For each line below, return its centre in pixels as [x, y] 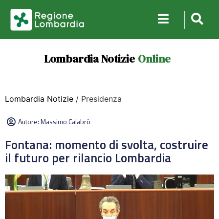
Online [154, 59]
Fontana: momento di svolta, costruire [107, 145]
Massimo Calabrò [66, 121]
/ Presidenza [98, 99]
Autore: [29, 121]
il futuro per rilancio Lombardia [88, 158]
